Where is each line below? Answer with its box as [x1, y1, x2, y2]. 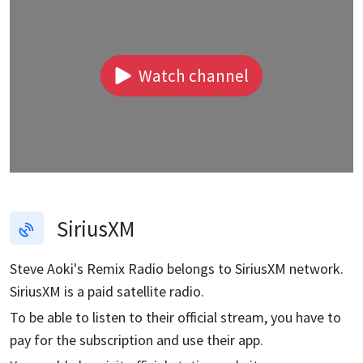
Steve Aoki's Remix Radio [10, 259, 164, 279]
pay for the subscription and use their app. [10, 331, 263, 350]
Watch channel [138, 65, 249, 88]
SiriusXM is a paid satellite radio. [10, 282, 204, 301]
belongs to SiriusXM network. [164, 259, 344, 279]
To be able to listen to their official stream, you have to [10, 308, 341, 327]
